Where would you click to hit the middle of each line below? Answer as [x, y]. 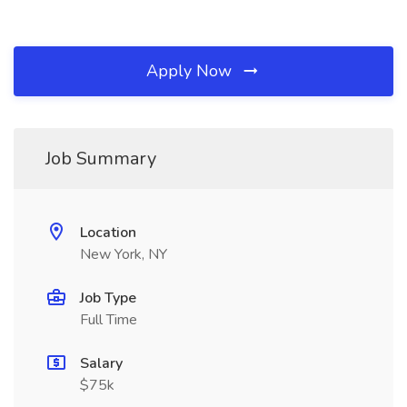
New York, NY [124, 254]
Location [108, 233]
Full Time [109, 320]
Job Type [108, 298]
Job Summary [101, 159]
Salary [101, 363]
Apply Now [191, 71]
